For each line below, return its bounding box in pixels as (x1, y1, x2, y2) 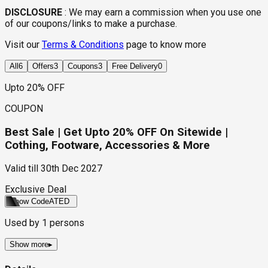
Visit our (5, 39, 42, 50)
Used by (5, 217, 42, 229)
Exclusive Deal (5, 184, 66, 196)
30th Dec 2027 (41, 163, 102, 175)
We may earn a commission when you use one (69, 7, 261, 18)
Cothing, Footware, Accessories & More (5, 138, 210, 152)
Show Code (10, 197, 49, 206)
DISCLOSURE (5, 7, 62, 18)
